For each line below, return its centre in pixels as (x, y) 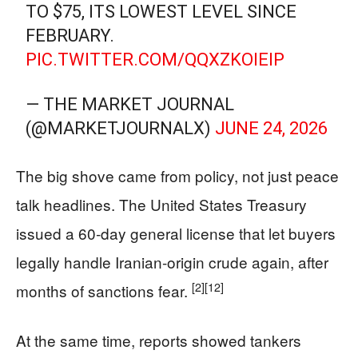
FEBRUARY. (70, 36)
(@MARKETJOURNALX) (121, 128)
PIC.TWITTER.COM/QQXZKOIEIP (155, 60)
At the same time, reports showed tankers (159, 340)
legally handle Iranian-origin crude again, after (172, 262)
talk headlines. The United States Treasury (161, 204)
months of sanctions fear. (104, 290)
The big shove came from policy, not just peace (177, 175)
